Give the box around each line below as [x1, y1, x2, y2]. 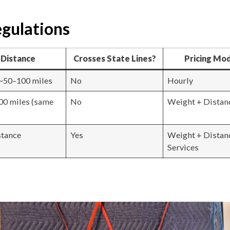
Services [167, 142, 199, 152]
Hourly [167, 75, 194, 86]
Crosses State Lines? [73, 53, 156, 64]
